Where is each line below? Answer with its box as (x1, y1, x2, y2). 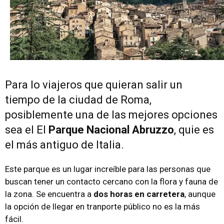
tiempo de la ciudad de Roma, (5, 93, 151, 106)
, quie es (174, 123, 216, 136)
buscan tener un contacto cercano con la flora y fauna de (5, 176, 218, 186)
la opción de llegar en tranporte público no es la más (5, 201, 200, 211)
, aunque (184, 188, 215, 199)
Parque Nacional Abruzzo (48, 123, 174, 136)
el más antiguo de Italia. (5, 138, 124, 151)
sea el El (5, 123, 48, 136)
